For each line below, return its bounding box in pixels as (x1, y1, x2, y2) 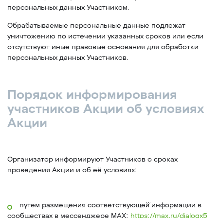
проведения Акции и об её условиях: (7, 166, 137, 174)
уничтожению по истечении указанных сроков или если (7, 32, 203, 40)
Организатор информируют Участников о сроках (7, 155, 178, 163)
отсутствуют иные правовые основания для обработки (7, 43, 199, 51)
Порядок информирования (7, 88, 177, 102)
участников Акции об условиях (7, 102, 204, 116)
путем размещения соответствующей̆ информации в (19, 201, 201, 209)
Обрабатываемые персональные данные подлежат (7, 21, 185, 30)
